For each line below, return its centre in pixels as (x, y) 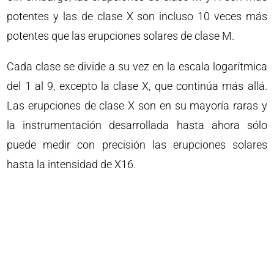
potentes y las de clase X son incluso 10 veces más (137, 16)
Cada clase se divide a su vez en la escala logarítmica (137, 66)
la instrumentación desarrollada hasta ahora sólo (137, 125)
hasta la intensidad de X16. (72, 164)
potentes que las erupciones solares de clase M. (121, 35)
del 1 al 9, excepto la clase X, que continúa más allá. (137, 86)
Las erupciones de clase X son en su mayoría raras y (137, 105)
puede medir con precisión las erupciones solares (137, 144)
